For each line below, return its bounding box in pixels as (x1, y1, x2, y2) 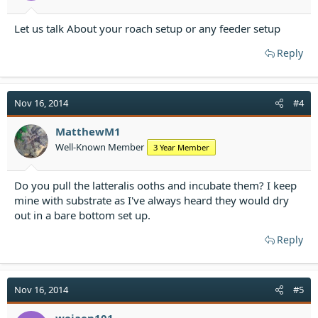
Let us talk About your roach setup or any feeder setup (14, 21, 280, 35)
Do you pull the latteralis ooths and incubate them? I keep (14, 178, 297, 192)
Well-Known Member (55, 140, 144, 153)
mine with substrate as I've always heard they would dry (14, 193, 289, 207)
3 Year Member (153, 141, 209, 153)
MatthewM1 (55, 124, 121, 138)
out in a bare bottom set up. (14, 208, 150, 222)
